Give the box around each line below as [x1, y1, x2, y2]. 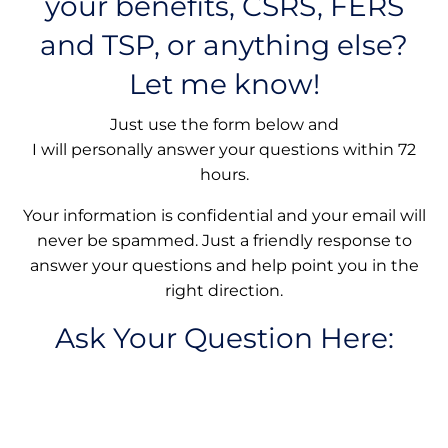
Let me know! [128, 67, 320, 101]
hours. [199, 165, 249, 184]
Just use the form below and [109, 115, 339, 134]
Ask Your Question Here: [54, 321, 394, 355]
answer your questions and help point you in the [29, 256, 419, 275]
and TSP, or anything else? [40, 28, 408, 62]
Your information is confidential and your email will [22, 206, 426, 225]
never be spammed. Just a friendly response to [36, 231, 412, 250]
